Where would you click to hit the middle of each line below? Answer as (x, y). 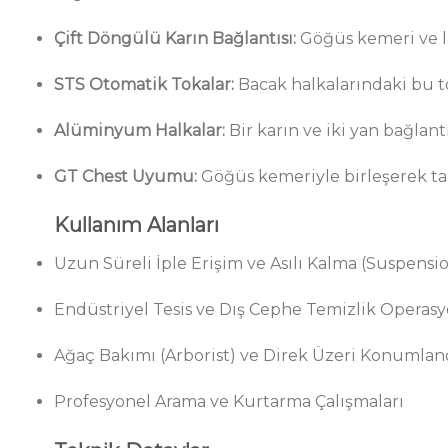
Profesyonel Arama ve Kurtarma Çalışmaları (228, 401)
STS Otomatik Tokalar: (143, 85)
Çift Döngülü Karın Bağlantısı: (174, 39)
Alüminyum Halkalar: (139, 130)
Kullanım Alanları (136, 225)
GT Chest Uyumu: (125, 176)
